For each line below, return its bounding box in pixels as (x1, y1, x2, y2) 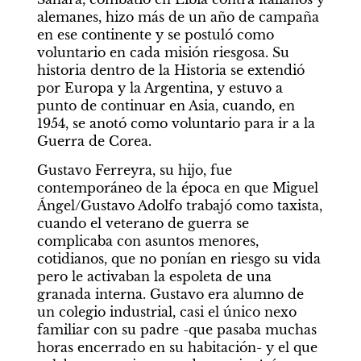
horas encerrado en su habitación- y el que (36, 338, 317, 355)
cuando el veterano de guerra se (36, 214, 249, 231)
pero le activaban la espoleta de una (36, 268, 272, 284)
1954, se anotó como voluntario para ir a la (36, 114, 315, 131)
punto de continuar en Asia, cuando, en (36, 97, 295, 114)
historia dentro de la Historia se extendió (36, 61, 305, 78)
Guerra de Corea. (36, 132, 151, 149)
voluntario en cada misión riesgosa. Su (36, 44, 289, 60)
